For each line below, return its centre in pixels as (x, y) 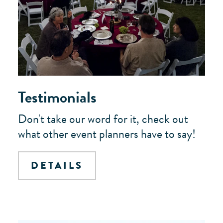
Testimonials (57, 97)
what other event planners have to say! (107, 134)
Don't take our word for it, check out (103, 119)
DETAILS (57, 166)
